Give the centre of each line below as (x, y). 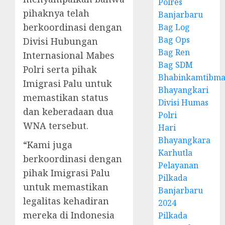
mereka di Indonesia (69, 215)
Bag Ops (174, 39)
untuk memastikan (66, 187)
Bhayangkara (185, 140)
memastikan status (66, 97)
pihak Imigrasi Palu (67, 173)
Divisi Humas (184, 102)
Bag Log (174, 27)
